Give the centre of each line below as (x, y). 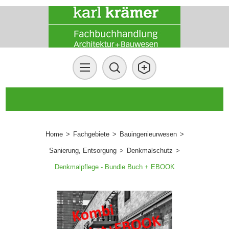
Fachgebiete (91, 134)
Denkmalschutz (150, 151)
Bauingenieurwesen (148, 134)
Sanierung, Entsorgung (83, 151)
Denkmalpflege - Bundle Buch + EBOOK (114, 167)
